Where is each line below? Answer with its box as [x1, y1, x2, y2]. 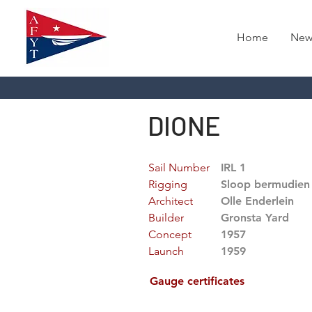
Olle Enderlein [221, 194, 294, 208]
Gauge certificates [150, 274, 244, 288]
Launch [148, 244, 184, 258]
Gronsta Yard [221, 211, 289, 224]
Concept [148, 228, 192, 241]
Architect [148, 194, 193, 208]
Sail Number [148, 161, 210, 174]
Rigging [148, 178, 187, 191]
